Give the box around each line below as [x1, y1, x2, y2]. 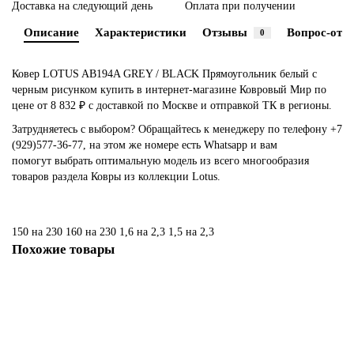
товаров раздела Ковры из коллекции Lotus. [12, 171, 220, 183]
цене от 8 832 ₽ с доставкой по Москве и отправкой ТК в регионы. [12, 100, 335, 111]
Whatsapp [204, 139, 250, 151]
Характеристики [95, 25, 186, 39]
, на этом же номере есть [83, 139, 204, 151]
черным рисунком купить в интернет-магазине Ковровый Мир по [12, 84, 326, 96]
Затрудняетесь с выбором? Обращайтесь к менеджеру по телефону [12, 123, 330, 135]
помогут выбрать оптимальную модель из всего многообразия [12, 155, 309, 167]
